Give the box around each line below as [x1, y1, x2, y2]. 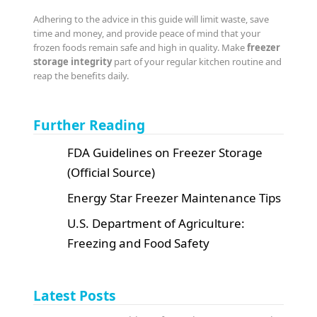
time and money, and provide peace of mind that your [33, 26, 261, 40]
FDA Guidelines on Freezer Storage [67, 144, 263, 161]
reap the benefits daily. [33, 69, 129, 82]
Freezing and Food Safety [67, 234, 210, 251]
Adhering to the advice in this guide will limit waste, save [33, 12, 270, 25]
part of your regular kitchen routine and [112, 54, 282, 68]
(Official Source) [67, 163, 156, 180]
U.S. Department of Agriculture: [67, 214, 246, 231]
